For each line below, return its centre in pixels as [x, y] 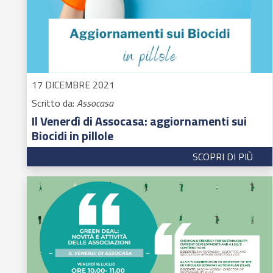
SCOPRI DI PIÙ [222, 156]
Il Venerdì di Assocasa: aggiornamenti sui [139, 121]
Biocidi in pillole [73, 135]
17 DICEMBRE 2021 [73, 84]
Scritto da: [54, 103]
